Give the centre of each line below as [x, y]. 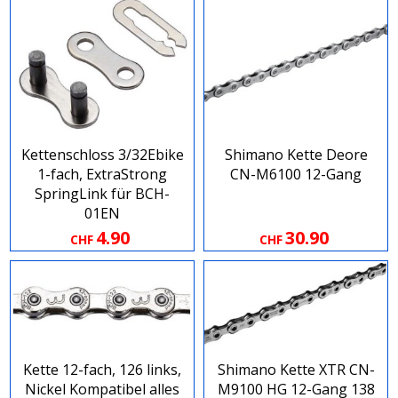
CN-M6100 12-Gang [296, 175]
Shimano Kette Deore [296, 155]
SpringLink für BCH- [102, 194]
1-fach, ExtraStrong [102, 175]
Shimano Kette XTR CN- [296, 370]
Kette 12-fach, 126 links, [102, 370]
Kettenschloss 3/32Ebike [102, 155]
